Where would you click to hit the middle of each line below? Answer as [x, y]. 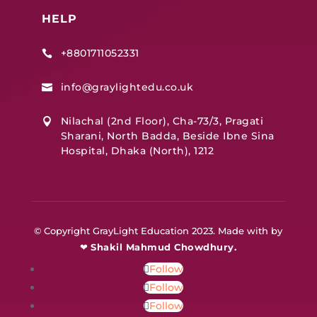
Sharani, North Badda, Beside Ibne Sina [167, 136]
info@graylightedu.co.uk [127, 87]
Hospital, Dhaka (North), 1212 [137, 151]
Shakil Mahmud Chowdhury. [164, 247]
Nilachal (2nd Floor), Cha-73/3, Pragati [162, 121]
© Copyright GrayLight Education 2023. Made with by [158, 231]
